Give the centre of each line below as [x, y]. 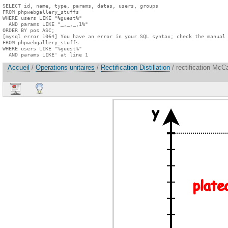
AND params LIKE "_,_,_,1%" [45, 24]
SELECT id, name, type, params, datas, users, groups [80, 6]
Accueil [19, 68]
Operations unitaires [65, 68]
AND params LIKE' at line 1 [45, 54]
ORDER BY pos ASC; [28, 30]
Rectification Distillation [135, 68]
